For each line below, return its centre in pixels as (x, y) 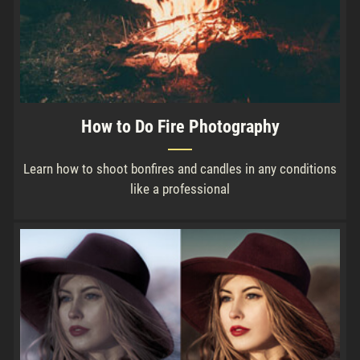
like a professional (180, 188)
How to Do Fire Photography (180, 126)
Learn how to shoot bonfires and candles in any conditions (180, 168)
